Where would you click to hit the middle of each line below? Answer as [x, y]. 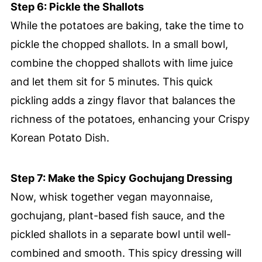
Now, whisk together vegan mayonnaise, [111, 197]
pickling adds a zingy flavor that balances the [123, 101]
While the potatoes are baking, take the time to [127, 26]
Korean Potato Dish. [60, 138]
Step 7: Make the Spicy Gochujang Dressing [121, 178]
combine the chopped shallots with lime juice [121, 63]
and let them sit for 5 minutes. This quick [111, 82]
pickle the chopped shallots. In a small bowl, [119, 44]
